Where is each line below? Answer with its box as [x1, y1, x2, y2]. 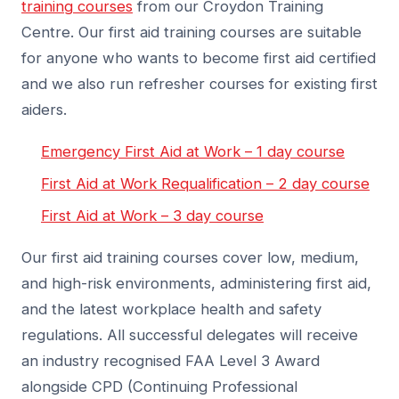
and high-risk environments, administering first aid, [21, 274, 371, 293]
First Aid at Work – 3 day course [41, 207, 264, 225]
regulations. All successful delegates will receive [21, 326, 358, 345]
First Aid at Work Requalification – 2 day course [41, 175, 370, 193]
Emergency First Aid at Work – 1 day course [41, 142, 345, 161]
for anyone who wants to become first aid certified [21, 49, 376, 68]
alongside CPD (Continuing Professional [21, 378, 297, 396]
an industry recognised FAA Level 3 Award [21, 352, 320, 370]
